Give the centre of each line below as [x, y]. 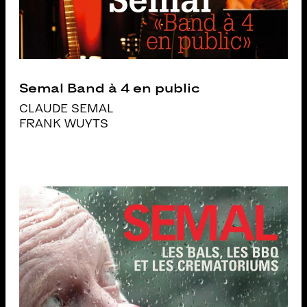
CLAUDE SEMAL [66, 108]
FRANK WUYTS [64, 123]
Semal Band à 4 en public [109, 88]
